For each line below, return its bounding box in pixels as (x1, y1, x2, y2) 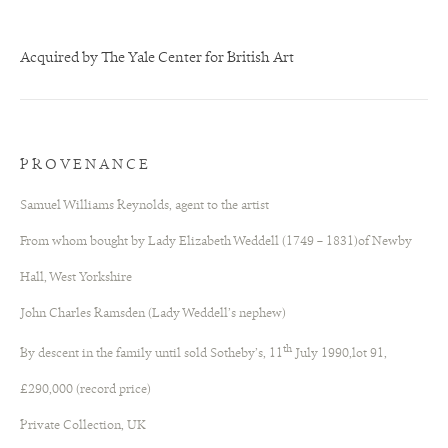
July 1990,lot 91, (292, 347, 387, 361)
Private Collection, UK (20, 419, 146, 433)
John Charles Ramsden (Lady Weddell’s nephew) (20, 307, 286, 320)
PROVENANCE (20, 158, 151, 173)
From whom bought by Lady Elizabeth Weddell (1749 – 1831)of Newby (20, 235, 412, 248)
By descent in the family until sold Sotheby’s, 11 (20, 347, 283, 361)
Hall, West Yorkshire (20, 271, 132, 284)
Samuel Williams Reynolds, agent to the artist (20, 199, 269, 212)
